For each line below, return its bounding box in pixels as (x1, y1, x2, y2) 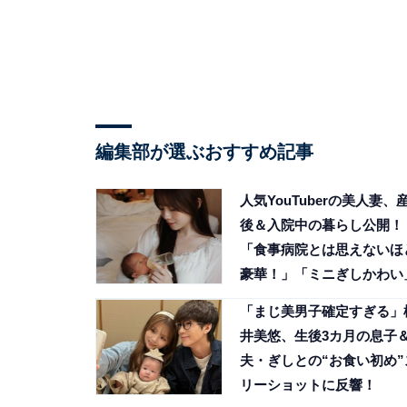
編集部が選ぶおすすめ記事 (94, 142, 313, 163)
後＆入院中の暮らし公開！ (239, 217, 403, 233)
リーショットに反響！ (239, 377, 376, 393)
